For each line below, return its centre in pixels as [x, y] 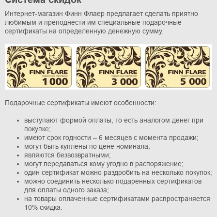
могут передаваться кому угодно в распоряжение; [104, 164]
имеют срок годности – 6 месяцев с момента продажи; [111, 138]
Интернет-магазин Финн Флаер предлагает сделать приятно [101, 14]
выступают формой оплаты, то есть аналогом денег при [114, 120]
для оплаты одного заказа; [67, 190]
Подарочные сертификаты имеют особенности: [81, 103]
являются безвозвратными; [68, 155]
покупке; [38, 129]
